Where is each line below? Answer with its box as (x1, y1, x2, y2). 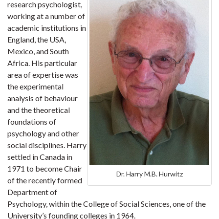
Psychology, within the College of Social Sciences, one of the (7, 199, 206, 208)
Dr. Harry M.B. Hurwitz (116, 170, 183, 178)
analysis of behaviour (7, 93, 78, 103)
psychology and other (7, 129, 79, 138)
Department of (7, 187, 57, 197)
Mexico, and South (7, 46, 69, 56)
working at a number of (7, 11, 85, 21)
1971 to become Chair (7, 164, 82, 173)
